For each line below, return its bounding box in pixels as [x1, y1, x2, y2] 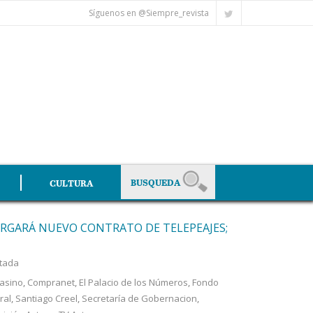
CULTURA [50, 176, 93, 189]
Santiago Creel [15, 292, 78, 305]
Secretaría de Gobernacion [81, 292, 197, 305]
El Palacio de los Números [78, 276, 188, 289]
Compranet [27, 276, 75, 289]
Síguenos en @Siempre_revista [89, 7, 209, 19]
